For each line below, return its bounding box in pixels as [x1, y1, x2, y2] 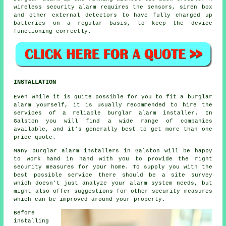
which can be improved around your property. [14, 196, 166, 203]
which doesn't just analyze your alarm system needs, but [14, 180, 212, 187]
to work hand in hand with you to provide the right [14, 156, 212, 162]
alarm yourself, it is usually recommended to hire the [14, 102, 212, 108]
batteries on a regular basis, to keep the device [14, 20, 212, 26]
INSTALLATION [14, 79, 56, 86]
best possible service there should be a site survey [14, 172, 212, 179]
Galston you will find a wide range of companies [14, 118, 212, 125]
